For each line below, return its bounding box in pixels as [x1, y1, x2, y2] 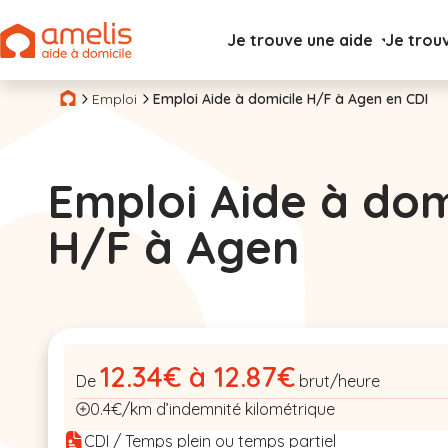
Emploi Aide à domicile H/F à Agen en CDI [153, 89, 428, 108]
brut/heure [299, 371, 380, 391]
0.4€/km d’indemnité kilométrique [90, 399, 335, 419]
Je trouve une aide [226, 30, 373, 50]
